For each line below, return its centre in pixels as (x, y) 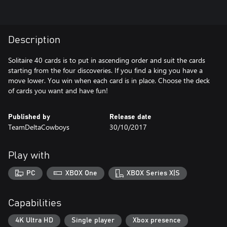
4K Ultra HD (34, 221)
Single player (93, 221)
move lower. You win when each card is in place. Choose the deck (109, 80)
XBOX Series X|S (154, 173)
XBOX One (81, 173)
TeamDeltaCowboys (39, 127)
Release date (130, 117)
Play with (29, 156)
